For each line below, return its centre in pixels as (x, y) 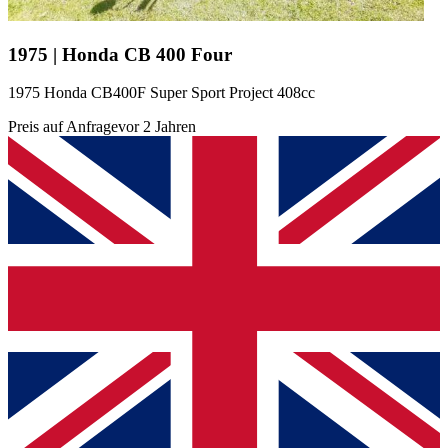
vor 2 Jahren (157, 127)
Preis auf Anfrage (63, 127)
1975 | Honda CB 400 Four (120, 54)
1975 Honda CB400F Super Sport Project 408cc (161, 93)
